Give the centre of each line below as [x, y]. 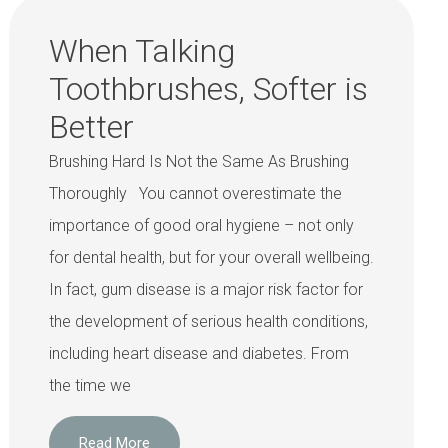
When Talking [141, 51]
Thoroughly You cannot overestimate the [195, 193]
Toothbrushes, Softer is [208, 89]
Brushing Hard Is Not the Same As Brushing [198, 161]
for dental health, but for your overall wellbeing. [211, 257]
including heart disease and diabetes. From [198, 353]
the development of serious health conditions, [208, 321]
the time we [89, 385]
